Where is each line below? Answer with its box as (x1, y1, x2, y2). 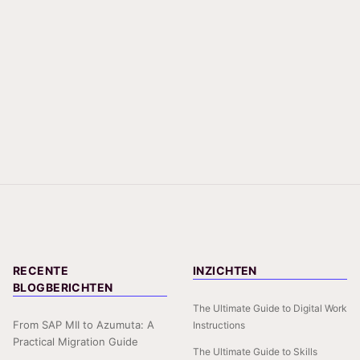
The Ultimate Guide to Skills (193, 345, 317, 358)
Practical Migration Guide (13, 334, 138, 348)
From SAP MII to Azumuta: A (13, 317, 154, 331)
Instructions (193, 318, 245, 331)
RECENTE (13, 263, 68, 277)
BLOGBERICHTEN (13, 280, 113, 294)
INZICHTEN (193, 263, 257, 277)
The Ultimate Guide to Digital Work (193, 301, 347, 314)
